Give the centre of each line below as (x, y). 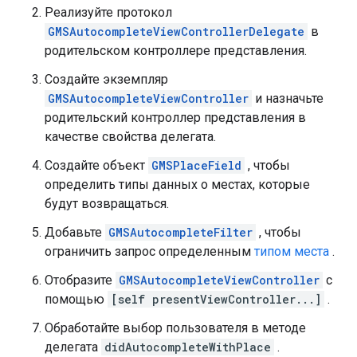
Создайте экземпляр (106, 80)
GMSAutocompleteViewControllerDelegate (176, 32)
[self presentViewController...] (216, 300)
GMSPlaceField (196, 166)
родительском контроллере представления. (176, 51)
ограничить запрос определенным (149, 252)
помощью (76, 300)
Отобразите (80, 280)
